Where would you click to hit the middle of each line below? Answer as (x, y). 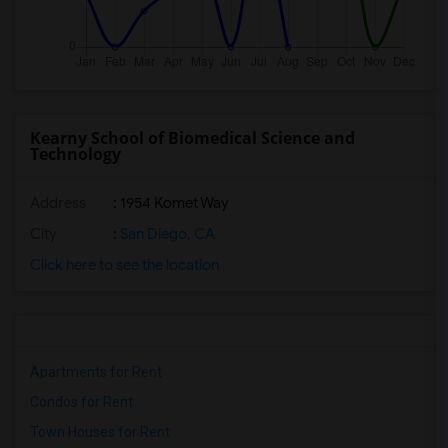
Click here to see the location (124, 265)
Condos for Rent (81, 402)
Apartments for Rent (96, 372)
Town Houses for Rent (100, 432)
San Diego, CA (166, 234)
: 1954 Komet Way (169, 203)
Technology (75, 154)
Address (58, 203)
